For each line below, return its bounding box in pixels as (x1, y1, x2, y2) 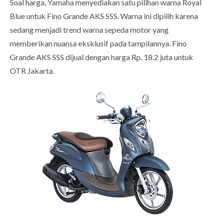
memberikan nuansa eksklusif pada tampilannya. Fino (10, 39, 187, 48)
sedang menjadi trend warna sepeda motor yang (10, 25, 169, 35)
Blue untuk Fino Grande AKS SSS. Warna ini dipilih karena (10, 11, 198, 21)
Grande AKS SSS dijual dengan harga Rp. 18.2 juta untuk (10, 52, 193, 62)
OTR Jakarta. (10, 66, 54, 76)
